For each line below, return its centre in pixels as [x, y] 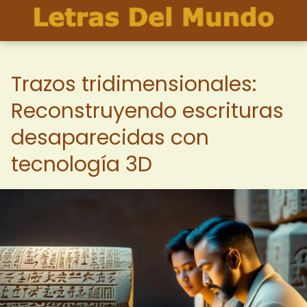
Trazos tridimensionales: [134, 84]
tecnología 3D [82, 164]
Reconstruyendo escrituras [147, 111]
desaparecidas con [110, 138]
